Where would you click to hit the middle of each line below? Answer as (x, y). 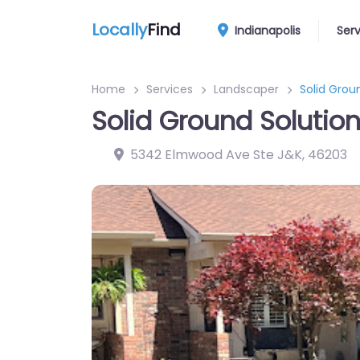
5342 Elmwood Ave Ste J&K (216, 155)
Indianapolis (266, 31)
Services (170, 89)
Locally (119, 29)
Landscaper (246, 89)
